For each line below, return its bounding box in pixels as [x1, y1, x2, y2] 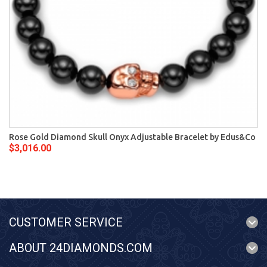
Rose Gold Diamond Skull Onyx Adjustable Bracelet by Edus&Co [9, 132, 256, 142]
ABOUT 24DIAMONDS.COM [9, 241, 153, 255]
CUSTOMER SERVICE [9, 215, 123, 229]
